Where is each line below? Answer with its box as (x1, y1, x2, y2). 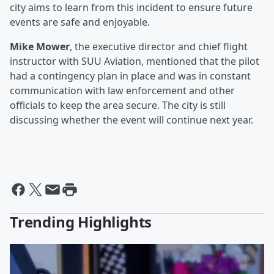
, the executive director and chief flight (70, 40, 248, 54)
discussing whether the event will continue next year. (10, 113, 253, 127)
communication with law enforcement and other (10, 84, 235, 98)
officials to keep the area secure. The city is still (10, 98, 226, 113)
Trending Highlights (10, 212, 152, 232)
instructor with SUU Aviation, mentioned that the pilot (10, 54, 259, 68)
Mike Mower (10, 40, 70, 54)
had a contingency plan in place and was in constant (10, 69, 251, 83)
